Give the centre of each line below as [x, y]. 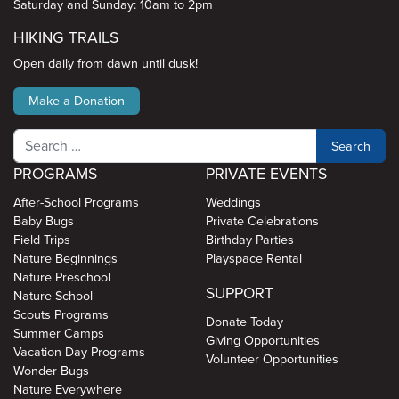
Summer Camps [59, 334]
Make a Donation [77, 101]
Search [32, 138]
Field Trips [42, 240]
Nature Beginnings [65, 259]
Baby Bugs [44, 221]
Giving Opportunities [262, 341]
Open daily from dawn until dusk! [106, 64]
